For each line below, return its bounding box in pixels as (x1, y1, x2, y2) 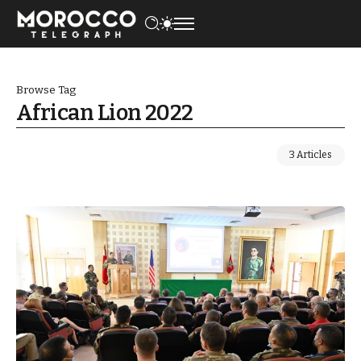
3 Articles (289, 148, 332, 160)
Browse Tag (16, 82, 76, 97)
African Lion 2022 (16, 99, 193, 126)
